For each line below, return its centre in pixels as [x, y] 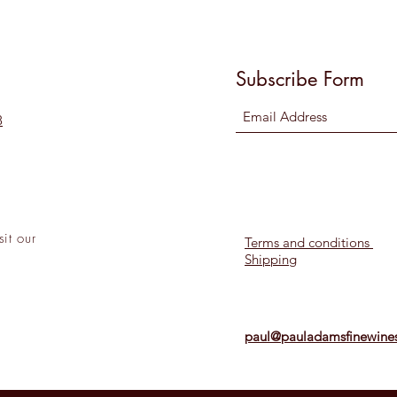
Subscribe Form [300, 79]
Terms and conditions [309, 243]
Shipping [271, 260]
